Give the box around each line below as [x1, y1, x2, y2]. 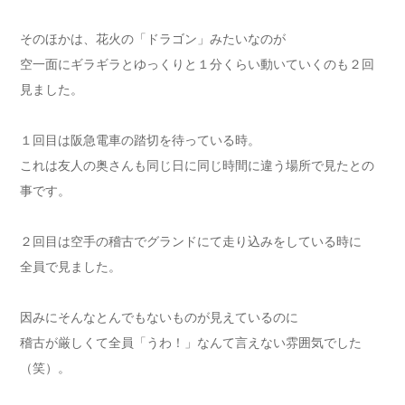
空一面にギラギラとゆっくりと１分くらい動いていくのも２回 [20, 57, 374, 72]
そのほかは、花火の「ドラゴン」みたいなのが [20, 32, 286, 47]
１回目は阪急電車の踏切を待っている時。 [20, 133, 260, 148]
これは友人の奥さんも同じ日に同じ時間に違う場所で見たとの [20, 158, 374, 174]
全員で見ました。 [20, 259, 121, 275]
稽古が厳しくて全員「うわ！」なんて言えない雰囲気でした [20, 335, 362, 351]
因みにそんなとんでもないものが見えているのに [20, 310, 298, 325]
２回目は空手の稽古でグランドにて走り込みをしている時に [20, 234, 362, 250]
